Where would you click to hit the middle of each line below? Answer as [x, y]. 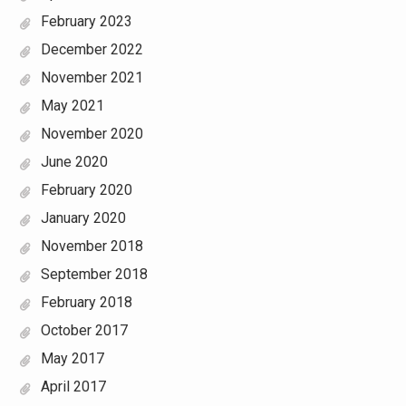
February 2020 [86, 190]
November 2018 [92, 246]
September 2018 [94, 274]
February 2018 [86, 302]
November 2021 [92, 77]
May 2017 [72, 358]
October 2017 [84, 330]
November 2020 [92, 134]
